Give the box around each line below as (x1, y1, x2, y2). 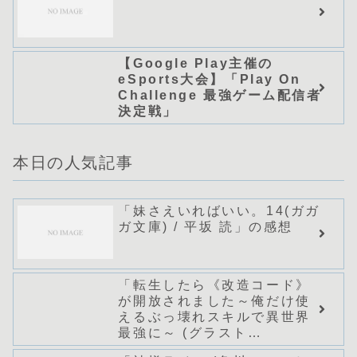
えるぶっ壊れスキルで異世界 (118, 309, 311, 324)
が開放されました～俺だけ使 (118, 293, 311, 308)
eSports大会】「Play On (118, 72, 301, 86)
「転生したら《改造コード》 (118, 277, 311, 292)
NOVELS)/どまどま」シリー (118, 341, 313, 355)
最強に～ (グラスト (118, 325, 249, 339)
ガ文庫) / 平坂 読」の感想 (118, 219, 293, 233)
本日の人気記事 (13, 152, 134, 172)
